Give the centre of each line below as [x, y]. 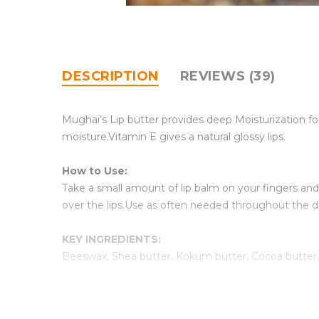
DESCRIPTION [110, 76]
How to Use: [95, 171]
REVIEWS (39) [228, 76]
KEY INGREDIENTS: [111, 239]
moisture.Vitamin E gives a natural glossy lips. [174, 136]
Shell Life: [89, 290]
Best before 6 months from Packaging [158, 307]
